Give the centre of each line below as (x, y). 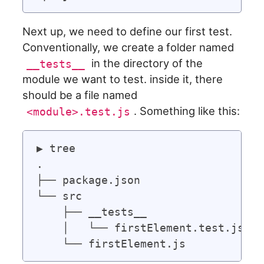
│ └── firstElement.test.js (140, 227)
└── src (59, 196)
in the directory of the (146, 63)
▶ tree (56, 148)
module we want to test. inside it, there (123, 79)
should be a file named (80, 95)
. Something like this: (187, 111)
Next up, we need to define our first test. (128, 32)
